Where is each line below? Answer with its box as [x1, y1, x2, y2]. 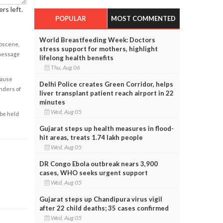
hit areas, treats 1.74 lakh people [39, 133, 143, 141]
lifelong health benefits [39, 53, 113, 62]
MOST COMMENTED [111, 14, 176, 22]
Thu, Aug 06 [49, 63, 82, 71]
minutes [39, 98, 65, 106]
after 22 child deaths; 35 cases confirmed [39, 204, 169, 212]
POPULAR [55, 14, 86, 22]
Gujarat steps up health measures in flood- [39, 124, 174, 132]
